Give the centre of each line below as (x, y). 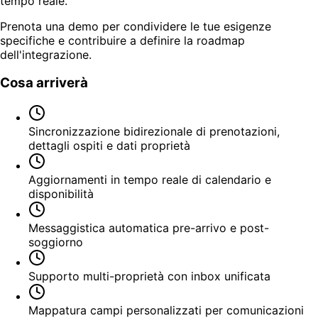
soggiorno (56, 242)
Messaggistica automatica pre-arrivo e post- (149, 228)
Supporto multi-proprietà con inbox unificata (149, 276)
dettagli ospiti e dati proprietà (109, 146)
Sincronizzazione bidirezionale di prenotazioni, (154, 132)
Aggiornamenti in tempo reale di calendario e (150, 180)
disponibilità (61, 194)
